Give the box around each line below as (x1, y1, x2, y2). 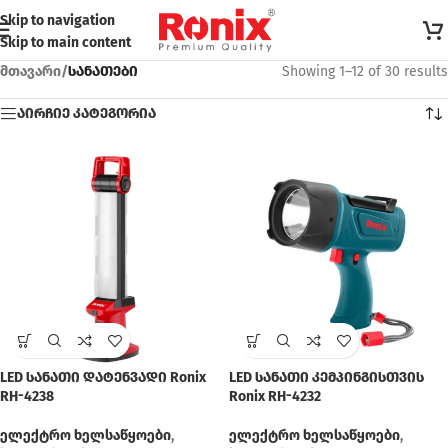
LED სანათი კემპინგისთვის (229, 369, 424, 386)
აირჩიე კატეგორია (17, 105, 156, 122)
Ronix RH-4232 (229, 388, 321, 405)
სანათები (68, 63, 138, 80)
